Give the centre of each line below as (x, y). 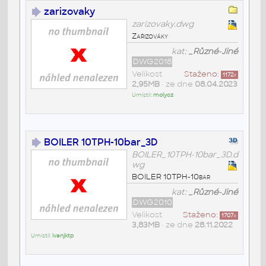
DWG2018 (152, 61)
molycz (163, 95)
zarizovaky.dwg (162, 24)
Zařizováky (150, 36)
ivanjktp (63, 235)
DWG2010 (152, 202)
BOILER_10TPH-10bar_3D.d (185, 154)
